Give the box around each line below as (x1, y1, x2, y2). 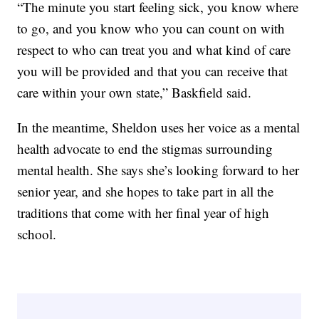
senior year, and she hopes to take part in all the (17, 182, 274, 200)
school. (17, 224, 57, 243)
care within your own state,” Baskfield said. (17, 83, 252, 101)
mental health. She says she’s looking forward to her (17, 160, 300, 179)
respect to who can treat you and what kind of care (17, 40, 291, 58)
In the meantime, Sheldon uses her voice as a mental (17, 117, 300, 136)
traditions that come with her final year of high (17, 203, 270, 221)
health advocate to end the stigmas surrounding (17, 139, 273, 157)
